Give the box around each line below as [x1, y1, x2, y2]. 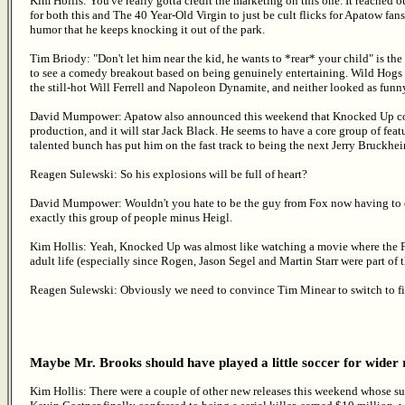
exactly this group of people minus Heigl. [30, 210, 232, 224]
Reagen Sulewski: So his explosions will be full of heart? [30, 166, 307, 181]
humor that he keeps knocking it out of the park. [30, 22, 265, 36]
